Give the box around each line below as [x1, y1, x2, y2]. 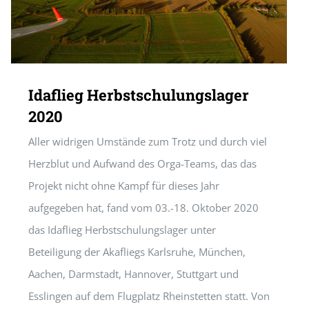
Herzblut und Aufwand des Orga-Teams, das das [28, 157, 257, 170]
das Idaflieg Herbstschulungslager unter [28, 223, 216, 237]
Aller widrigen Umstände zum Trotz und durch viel [28, 134, 267, 148]
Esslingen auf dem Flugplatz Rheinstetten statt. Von [28, 289, 270, 303]
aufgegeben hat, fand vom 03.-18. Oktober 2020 [28, 201, 259, 215]
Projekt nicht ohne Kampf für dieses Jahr [28, 179, 219, 192]
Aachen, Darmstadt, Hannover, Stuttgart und [28, 267, 239, 281]
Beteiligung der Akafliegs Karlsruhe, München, [28, 245, 246, 259]
